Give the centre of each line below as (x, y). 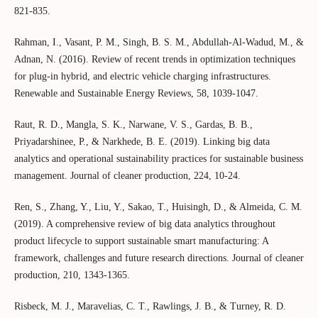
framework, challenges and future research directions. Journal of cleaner (159, 258)
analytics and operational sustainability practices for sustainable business (158, 159)
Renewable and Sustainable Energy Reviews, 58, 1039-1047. (136, 94)
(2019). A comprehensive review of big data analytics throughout (144, 224)
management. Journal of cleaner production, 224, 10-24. (127, 176)
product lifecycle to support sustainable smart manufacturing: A (141, 241)
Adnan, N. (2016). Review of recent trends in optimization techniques (154, 60)
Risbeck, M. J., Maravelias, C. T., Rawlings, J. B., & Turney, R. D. (150, 307)
